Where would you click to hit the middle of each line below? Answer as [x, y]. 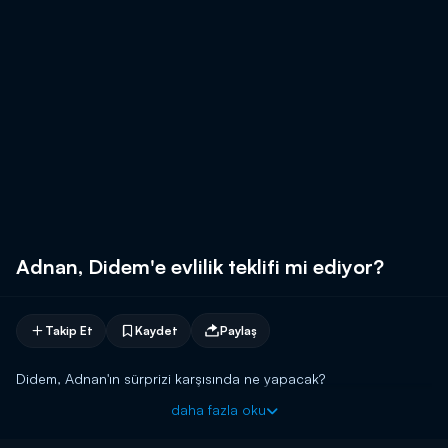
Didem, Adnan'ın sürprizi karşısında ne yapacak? [170, 378]
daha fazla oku [218, 409]
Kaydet [156, 330]
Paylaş [238, 330]
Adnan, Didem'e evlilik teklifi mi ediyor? [200, 266]
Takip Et [69, 330]
